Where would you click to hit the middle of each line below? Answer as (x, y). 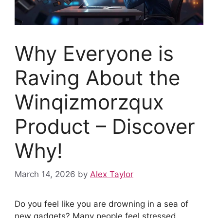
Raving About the (97, 77)
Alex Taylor (112, 174)
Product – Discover (105, 126)
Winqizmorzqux (89, 102)
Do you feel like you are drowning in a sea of (101, 204)
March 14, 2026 (45, 174)
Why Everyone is (94, 53)
